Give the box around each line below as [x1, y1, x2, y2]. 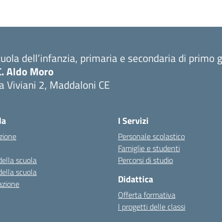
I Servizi [118, 114, 149, 127]
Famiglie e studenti [118, 142, 180, 154]
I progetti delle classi [118, 201, 185, 213]
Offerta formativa [118, 189, 175, 201]
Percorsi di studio [118, 154, 173, 166]
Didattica [118, 172, 153, 186]
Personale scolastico [118, 130, 185, 142]
